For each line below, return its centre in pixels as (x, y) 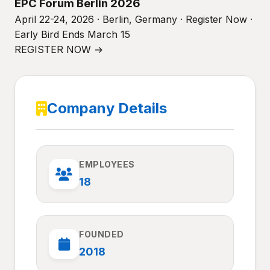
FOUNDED (102, 234)
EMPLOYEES (107, 164)
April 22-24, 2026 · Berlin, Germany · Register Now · (133, 19)
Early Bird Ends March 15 (72, 34)
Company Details (107, 108)
